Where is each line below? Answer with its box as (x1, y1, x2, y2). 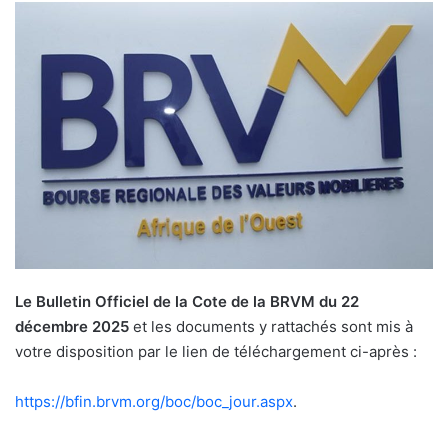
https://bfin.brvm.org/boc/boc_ (15, 392, 229, 412)
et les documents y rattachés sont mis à (129, 317, 413, 337)
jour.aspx (229, 392, 293, 412)
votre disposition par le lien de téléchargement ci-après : (15, 342, 417, 362)
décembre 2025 (15, 317, 129, 337)
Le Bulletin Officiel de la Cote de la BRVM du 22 (15, 292, 359, 312)
